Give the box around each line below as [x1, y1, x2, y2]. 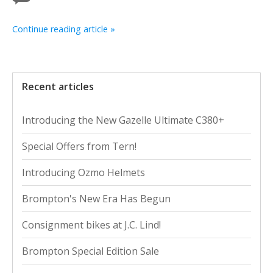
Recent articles [22, 79, 94, 93]
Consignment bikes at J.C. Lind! [22, 218, 161, 232]
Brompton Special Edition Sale [22, 244, 159, 258]
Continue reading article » [12, 23, 115, 35]
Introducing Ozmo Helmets [22, 165, 145, 179]
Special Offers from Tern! [22, 139, 136, 153]
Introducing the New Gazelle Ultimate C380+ [22, 113, 224, 127]
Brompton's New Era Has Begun [22, 191, 171, 205]
